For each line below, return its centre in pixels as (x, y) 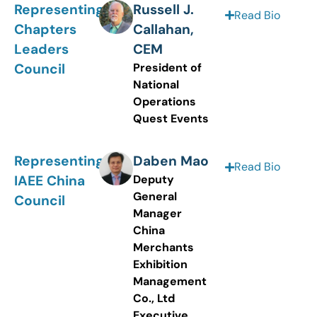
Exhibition (160, 265)
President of (167, 67)
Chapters (45, 29)
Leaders (41, 49)
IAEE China (50, 181)
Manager (157, 214)
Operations (165, 101)
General (155, 197)
